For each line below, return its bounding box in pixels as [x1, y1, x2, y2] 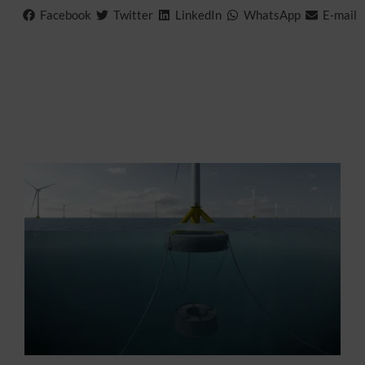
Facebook [40, 7, 91, 22]
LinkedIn [175, 7, 222, 22]
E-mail [323, 7, 357, 22]
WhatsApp [244, 7, 301, 22]
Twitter [113, 7, 153, 22]
